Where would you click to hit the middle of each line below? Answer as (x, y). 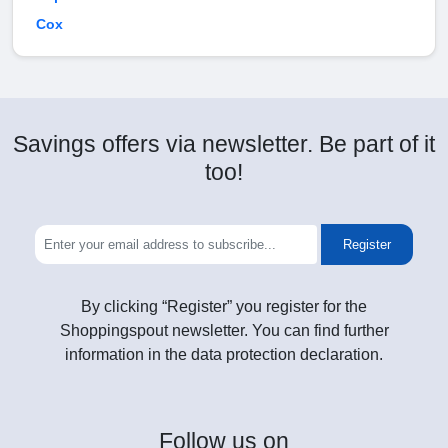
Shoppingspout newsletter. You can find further (224, 331)
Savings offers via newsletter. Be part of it (224, 144)
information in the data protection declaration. (224, 355)
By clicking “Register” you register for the (224, 307)
